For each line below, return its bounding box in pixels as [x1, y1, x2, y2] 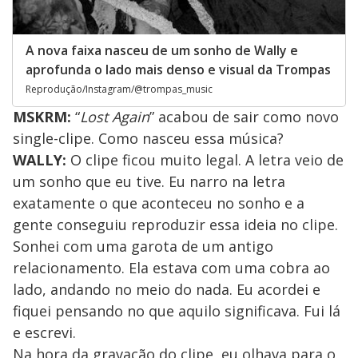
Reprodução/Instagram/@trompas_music [26, 82, 213, 96]
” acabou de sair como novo [149, 106, 339, 126]
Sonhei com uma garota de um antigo [13, 236, 273, 256]
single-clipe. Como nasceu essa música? [13, 128, 284, 148]
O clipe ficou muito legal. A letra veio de [66, 149, 344, 169]
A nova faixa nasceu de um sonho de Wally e [26, 41, 298, 59]
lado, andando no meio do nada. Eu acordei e [13, 279, 320, 299]
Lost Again [80, 106, 149, 126]
